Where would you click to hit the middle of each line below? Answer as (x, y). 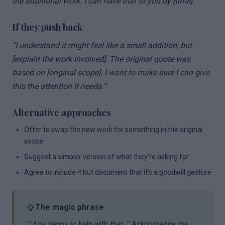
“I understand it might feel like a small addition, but (102, 45)
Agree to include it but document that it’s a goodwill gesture (118, 172)
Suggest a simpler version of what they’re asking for (106, 157)
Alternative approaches (61, 113)
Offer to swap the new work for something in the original (114, 130)
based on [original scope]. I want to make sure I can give (111, 73)
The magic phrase (70, 207)
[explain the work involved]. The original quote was (101, 59)
